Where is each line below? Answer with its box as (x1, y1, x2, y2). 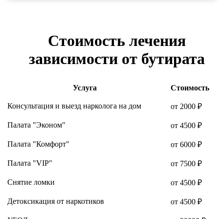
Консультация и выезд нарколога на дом (7, 101, 141, 110)
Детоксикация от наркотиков (7, 197, 104, 205)
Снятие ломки (7, 177, 55, 186)
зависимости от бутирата (29, 49, 205, 67)
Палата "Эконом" (7, 120, 66, 129)
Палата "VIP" (7, 158, 52, 167)
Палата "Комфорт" (7, 139, 69, 148)
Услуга (73, 83, 97, 92)
